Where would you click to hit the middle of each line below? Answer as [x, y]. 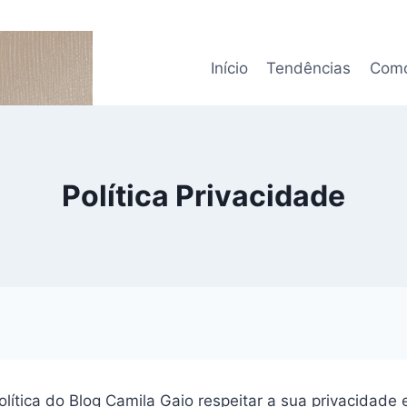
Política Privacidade [203, 196]
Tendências [309, 68]
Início [229, 68]
